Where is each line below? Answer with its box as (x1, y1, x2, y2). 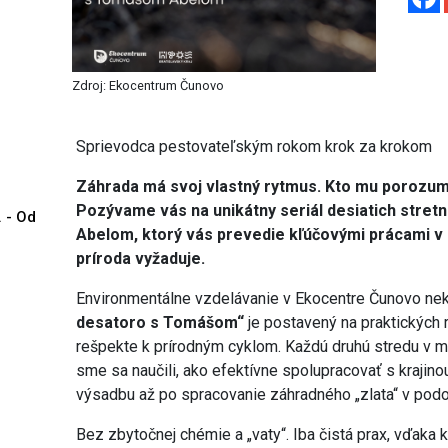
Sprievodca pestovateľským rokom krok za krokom (76, 136, 433, 156)
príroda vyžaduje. (76, 248, 206, 268)
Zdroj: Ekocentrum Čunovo (72, 77, 225, 93)
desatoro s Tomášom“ (76, 312, 245, 332)
